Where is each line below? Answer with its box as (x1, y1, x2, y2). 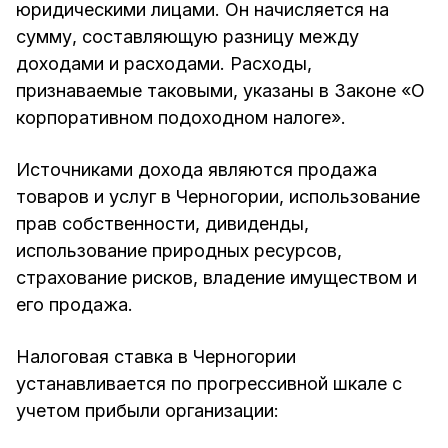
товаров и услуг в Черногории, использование (16, 185, 420, 207)
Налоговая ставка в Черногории (16, 345, 296, 367)
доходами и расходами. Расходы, (16, 52, 312, 74)
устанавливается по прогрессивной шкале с (16, 372, 402, 394)
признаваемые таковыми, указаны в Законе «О (16, 79, 425, 101)
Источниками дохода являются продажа (16, 158, 377, 180)
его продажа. (16, 293, 133, 315)
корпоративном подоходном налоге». (16, 106, 346, 128)
